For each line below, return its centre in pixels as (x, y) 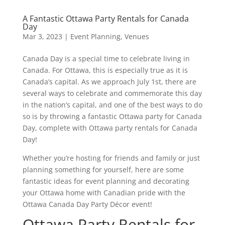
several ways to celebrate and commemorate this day (112, 93)
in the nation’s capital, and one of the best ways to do (112, 104)
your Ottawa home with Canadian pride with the (104, 192)
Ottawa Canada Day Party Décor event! (87, 204)
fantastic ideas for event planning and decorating (106, 181)
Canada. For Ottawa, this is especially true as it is (105, 70)
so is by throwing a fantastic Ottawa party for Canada (112, 116)
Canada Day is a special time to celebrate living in (106, 58)
